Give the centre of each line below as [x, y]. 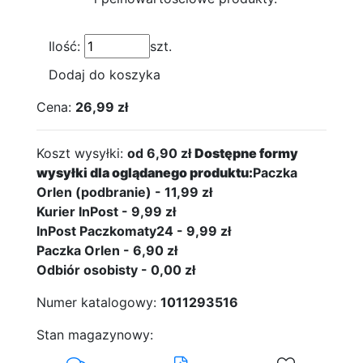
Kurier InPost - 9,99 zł [106, 211]
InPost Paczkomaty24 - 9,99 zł [134, 231]
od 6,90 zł [161, 153]
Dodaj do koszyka [105, 75]
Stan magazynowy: [95, 335]
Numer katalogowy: [96, 302]
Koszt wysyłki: [80, 153]
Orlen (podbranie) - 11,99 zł [124, 192]
